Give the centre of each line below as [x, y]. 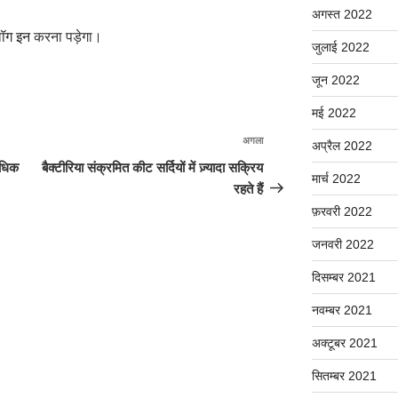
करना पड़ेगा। [66, 36]
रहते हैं [249, 188]
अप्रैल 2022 [342, 146]
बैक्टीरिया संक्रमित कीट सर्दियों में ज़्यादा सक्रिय [153, 167]
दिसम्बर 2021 [343, 278]
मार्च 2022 [336, 179]
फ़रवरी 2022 [342, 212]
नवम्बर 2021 [342, 310]
